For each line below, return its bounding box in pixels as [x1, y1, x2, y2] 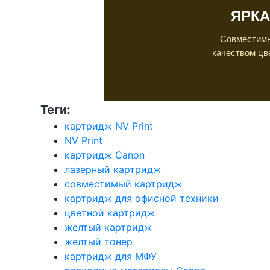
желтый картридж [64, 221, 152, 234]
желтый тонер [64, 236, 133, 248]
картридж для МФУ [64, 250, 157, 263]
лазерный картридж [64, 163, 161, 176]
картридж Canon [64, 149, 145, 162]
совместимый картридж [64, 178, 182, 190]
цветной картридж [64, 207, 155, 219]
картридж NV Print [64, 120, 153, 133]
